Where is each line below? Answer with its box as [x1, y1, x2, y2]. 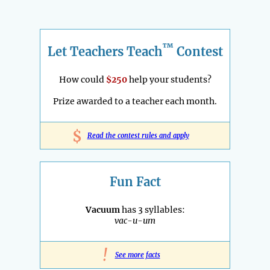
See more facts [115, 250, 160, 259]
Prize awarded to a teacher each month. [53, 95, 217, 107]
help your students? [127, 74, 212, 85]
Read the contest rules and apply [87, 131, 189, 140]
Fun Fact [109, 174, 161, 189]
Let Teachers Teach [47, 43, 162, 59]
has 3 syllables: [119, 204, 185, 215]
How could [58, 74, 106, 85]
